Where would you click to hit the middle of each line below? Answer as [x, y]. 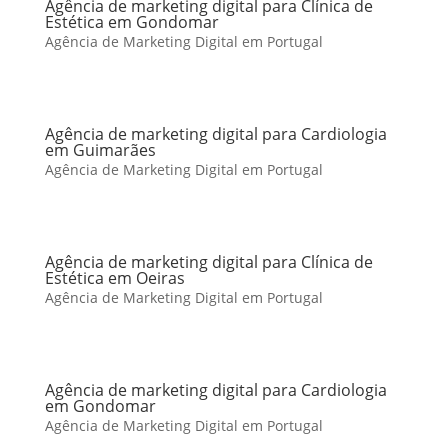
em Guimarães [100, 150]
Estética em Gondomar [131, 22]
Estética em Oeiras [114, 278]
